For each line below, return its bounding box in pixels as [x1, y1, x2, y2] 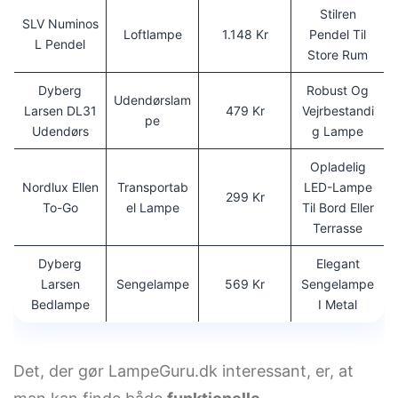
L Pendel [35, 36, 85, 52]
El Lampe [125, 199, 179, 215]
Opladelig [309, 158, 366, 174]
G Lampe [312, 123, 363, 139]
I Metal [318, 296, 357, 312]
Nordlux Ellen [21, 179, 99, 195]
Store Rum [307, 46, 368, 62]
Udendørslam [114, 92, 191, 107]
